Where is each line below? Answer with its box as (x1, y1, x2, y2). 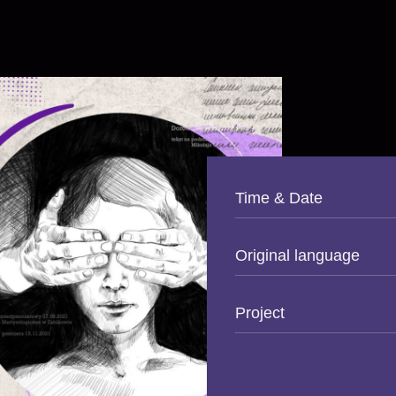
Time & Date (234, 189, 323, 207)
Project (234, 304, 285, 322)
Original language (234, 247, 360, 264)
